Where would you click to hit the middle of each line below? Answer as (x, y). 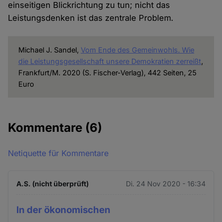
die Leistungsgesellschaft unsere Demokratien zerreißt (110, 61)
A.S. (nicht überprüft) (53, 184)
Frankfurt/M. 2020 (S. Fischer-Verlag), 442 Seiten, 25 (107, 73)
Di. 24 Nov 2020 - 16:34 (166, 184)
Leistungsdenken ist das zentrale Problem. (91, 18)
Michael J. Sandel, (49, 50)
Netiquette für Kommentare (58, 153)
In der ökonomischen (64, 210)
